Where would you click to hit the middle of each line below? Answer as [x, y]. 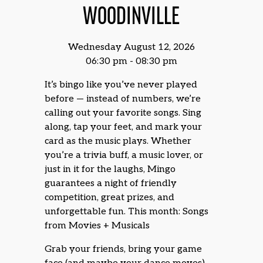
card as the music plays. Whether [118, 141]
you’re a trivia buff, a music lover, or [124, 155]
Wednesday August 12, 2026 [131, 47]
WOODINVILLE [131, 16]
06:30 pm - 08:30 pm [131, 61]
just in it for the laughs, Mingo [110, 169]
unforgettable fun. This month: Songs [127, 211]
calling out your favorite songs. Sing [123, 113]
